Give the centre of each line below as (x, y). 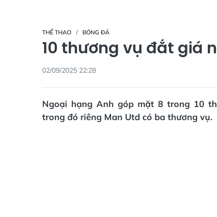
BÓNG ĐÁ (96, 32)
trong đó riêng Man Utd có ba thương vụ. (127, 117)
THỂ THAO (57, 32)
